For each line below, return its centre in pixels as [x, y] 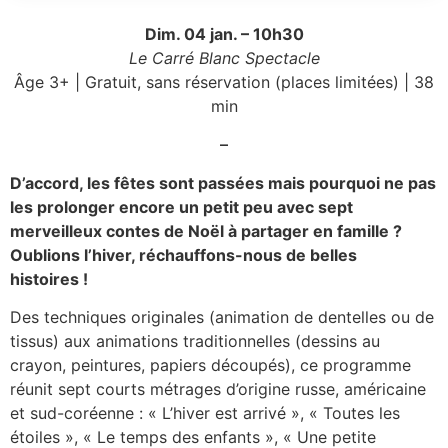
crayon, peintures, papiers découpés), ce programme [210, 365]
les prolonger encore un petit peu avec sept [181, 206]
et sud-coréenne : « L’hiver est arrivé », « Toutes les [205, 413]
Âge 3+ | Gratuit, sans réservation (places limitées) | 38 [224, 81]
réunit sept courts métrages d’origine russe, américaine [218, 389]
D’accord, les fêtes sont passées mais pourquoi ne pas [223, 182]
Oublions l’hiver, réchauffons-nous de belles [183, 254]
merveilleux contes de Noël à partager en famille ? [206, 230]
